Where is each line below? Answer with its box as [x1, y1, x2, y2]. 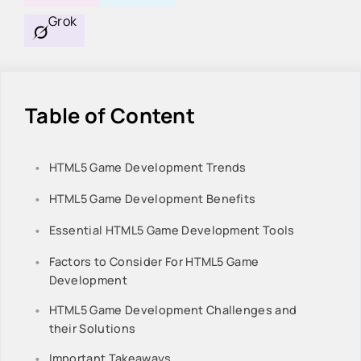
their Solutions [48, 321, 136, 337]
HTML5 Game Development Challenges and [48, 302, 297, 318]
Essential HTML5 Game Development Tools [48, 222, 295, 239]
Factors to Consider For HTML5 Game [48, 254, 259, 270]
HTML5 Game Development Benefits [48, 191, 256, 207]
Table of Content [25, 102, 196, 131]
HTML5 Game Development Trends [48, 160, 247, 176]
